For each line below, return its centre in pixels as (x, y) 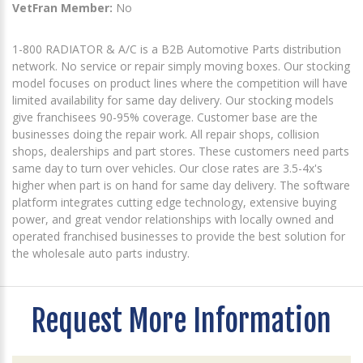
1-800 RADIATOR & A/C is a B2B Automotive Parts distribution (177, 49)
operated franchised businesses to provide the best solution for (179, 236)
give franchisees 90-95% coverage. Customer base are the (165, 117)
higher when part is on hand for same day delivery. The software (181, 185)
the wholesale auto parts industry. (101, 253)
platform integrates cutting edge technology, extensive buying (174, 202)
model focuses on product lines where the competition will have (180, 83)
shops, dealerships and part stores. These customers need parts (181, 151)
